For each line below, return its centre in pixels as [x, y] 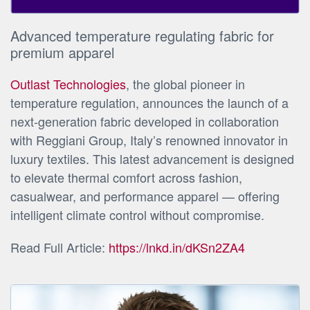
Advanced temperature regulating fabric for [142, 36]
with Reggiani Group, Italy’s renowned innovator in [149, 140]
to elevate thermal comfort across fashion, [126, 177]
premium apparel [62, 53]
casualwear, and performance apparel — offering [145, 196]
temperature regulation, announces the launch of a [149, 103]
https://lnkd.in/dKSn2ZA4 [177, 247]
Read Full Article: [60, 247]
